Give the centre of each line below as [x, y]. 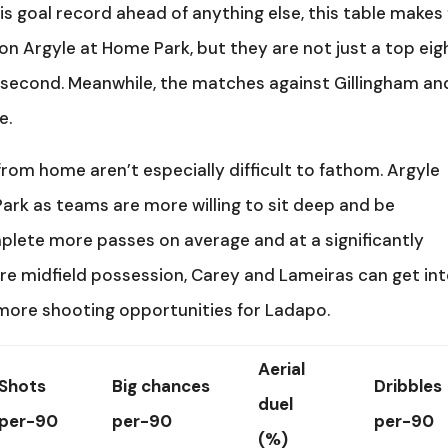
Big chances [161, 385]
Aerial [282, 368]
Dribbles [408, 385]
